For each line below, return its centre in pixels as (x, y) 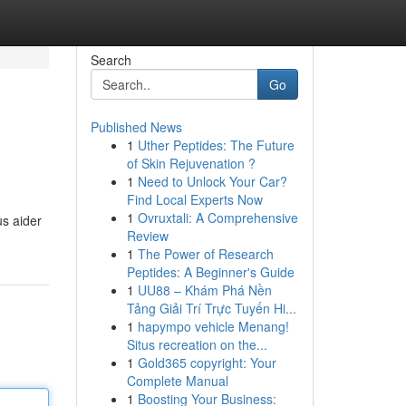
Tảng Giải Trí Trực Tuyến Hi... (211, 308)
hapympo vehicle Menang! (213, 326)
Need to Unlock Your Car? (212, 181)
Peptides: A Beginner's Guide (210, 272)
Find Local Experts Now (194, 199)
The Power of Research (205, 254)
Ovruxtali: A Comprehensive (217, 217)
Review (147, 236)
